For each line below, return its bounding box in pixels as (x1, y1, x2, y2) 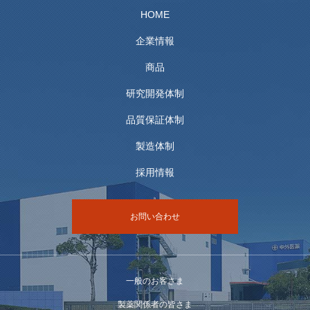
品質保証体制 (126, 113, 184, 125)
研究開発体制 (126, 87, 184, 99)
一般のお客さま (126, 275, 184, 286)
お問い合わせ (130, 211, 180, 221)
